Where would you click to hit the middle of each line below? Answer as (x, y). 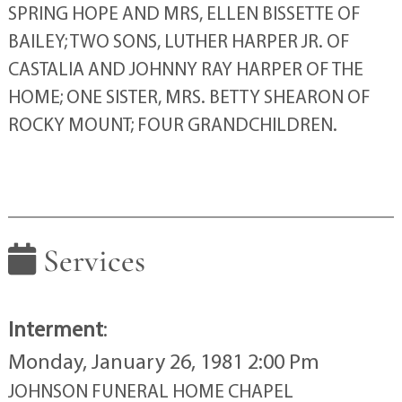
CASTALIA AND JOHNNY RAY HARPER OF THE (185, 69)
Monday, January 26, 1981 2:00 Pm (163, 360)
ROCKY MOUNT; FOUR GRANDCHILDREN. (172, 124)
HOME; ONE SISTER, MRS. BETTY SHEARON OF (189, 96)
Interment (55, 328)
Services (90, 261)
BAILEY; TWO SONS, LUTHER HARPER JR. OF (179, 41)
